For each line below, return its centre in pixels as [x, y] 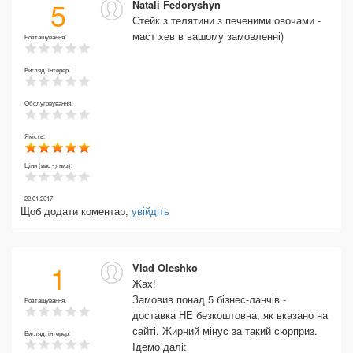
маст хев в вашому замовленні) [208, 36]
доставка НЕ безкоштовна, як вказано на [230, 315]
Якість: [35, 136]
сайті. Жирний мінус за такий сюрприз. [225, 331]
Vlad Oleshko [165, 268]
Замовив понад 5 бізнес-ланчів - [209, 299]
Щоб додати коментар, [76, 211]
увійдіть [150, 211]
